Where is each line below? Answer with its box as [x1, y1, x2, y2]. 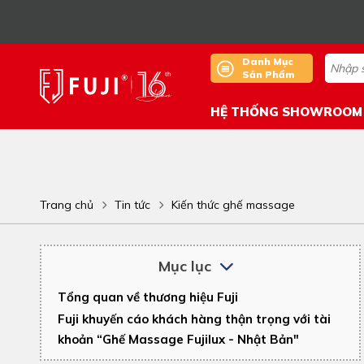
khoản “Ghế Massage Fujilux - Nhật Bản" [58, 331, 299, 347]
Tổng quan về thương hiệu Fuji [58, 289, 238, 305]
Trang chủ [40, 197, 93, 212]
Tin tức [115, 197, 150, 212]
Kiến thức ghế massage [171, 197, 295, 212]
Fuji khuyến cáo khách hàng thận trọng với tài [58, 311, 331, 327]
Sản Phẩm [242, 68, 294, 80]
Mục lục [158, 257, 211, 275]
